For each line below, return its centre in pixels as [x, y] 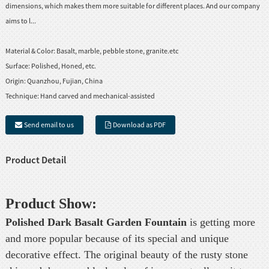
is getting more [222, 222]
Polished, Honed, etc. [63, 66]
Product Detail [35, 160]
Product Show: [51, 203]
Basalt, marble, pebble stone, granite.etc [117, 51]
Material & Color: [31, 51]
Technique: [23, 96]
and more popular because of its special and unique [117, 238]
